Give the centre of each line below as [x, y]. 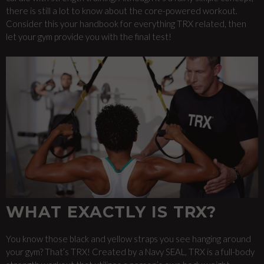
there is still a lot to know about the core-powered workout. [122, 11]
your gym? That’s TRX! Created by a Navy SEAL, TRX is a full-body [130, 251]
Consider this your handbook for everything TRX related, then [126, 24]
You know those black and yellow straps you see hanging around [128, 238]
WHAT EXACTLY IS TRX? [111, 212]
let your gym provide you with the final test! [89, 37]
